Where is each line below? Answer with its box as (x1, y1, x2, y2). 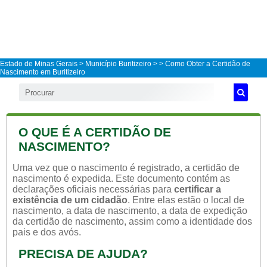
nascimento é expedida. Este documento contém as (13, 173, 230, 184)
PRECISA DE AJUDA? (18, 247, 148, 260)
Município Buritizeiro (85, 60, 151, 68)
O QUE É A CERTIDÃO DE (18, 125, 171, 139)
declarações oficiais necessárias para (13, 184, 174, 194)
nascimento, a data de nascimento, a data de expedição (13, 206, 247, 216)
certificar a (174, 184, 221, 194)
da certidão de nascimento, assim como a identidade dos (13, 216, 252, 226)
